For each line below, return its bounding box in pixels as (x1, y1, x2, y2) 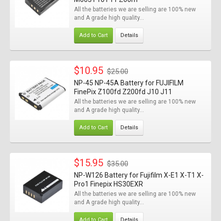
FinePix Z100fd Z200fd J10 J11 (74, 88, 172, 96)
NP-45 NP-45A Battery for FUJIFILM (74, 79, 184, 87)
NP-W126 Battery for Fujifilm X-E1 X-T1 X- (74, 171, 204, 179)
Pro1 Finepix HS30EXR (74, 180, 143, 188)
